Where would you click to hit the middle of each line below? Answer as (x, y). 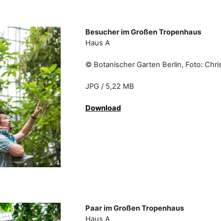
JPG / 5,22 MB (131, 87)
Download (103, 108)
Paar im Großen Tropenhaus (134, 208)
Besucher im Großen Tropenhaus (143, 32)
